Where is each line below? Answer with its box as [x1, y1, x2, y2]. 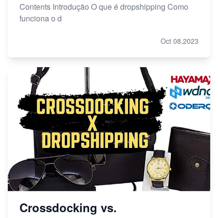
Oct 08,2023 [161, 36, 199, 46]
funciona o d [19, 13, 62, 24]
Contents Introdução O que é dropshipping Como [19, 1, 188, 13]
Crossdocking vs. [19, 199, 117, 216]
